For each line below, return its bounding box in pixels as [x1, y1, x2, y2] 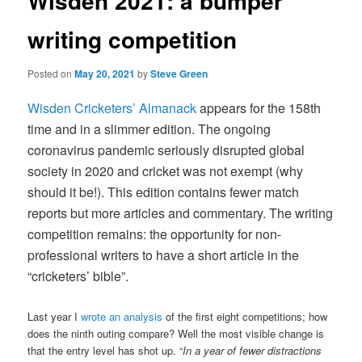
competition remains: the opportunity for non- [27, 224, 282, 243]
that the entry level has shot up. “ [27, 342, 183, 358]
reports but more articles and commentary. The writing [27, 203, 334, 222]
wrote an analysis [81, 308, 163, 324]
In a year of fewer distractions [183, 342, 322, 358]
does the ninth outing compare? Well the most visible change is [27, 325, 325, 341]
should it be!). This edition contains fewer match [27, 182, 300, 201]
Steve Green [150, 65, 208, 81]
